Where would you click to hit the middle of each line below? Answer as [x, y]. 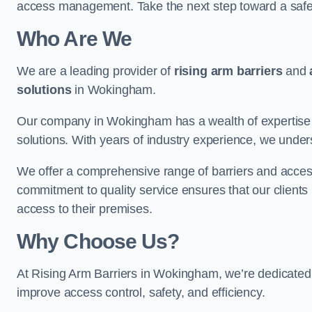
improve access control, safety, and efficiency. [143, 292]
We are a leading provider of [95, 71]
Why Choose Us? [98, 241]
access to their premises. [85, 209]
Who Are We [74, 38]
